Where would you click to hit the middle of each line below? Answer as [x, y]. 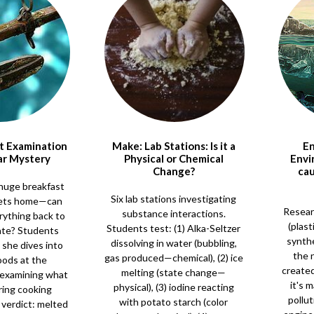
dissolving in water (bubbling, [173, 243]
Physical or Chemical [173, 158]
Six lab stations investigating [174, 199]
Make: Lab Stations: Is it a [173, 146]
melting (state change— [174, 272]
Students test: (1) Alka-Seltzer [174, 228]
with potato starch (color [174, 302]
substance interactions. [173, 213]
